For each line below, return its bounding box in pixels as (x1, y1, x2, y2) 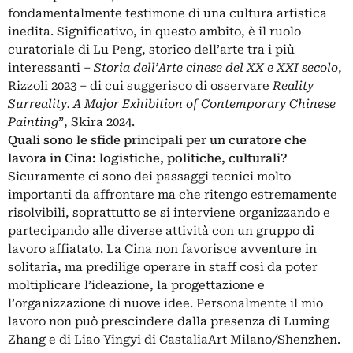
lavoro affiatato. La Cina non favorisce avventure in (8, 242, 317, 257)
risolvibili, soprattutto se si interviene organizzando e (8, 206, 330, 221)
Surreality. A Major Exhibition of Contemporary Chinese (8, 97, 336, 112)
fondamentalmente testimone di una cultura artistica (8, 6, 327, 21)
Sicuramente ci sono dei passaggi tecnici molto (8, 169, 291, 184)
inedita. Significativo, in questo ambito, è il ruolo (8, 24, 301, 39)
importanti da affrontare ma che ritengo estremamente (8, 188, 337, 203)
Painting (8, 115, 58, 130)
